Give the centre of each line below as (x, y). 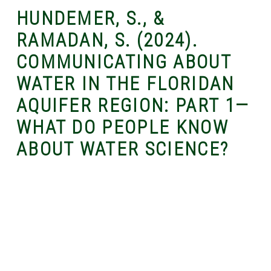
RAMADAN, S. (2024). (107, 40)
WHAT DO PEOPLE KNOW (122, 127)
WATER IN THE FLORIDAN (125, 83)
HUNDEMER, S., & (90, 18)
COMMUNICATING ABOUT (124, 62)
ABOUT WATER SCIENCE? (122, 149)
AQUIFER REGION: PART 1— (133, 105)
